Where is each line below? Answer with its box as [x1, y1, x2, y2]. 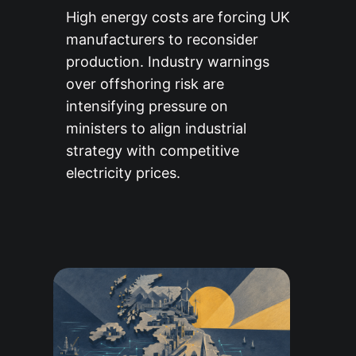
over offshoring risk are [65, 75, 224, 93]
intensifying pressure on [65, 98, 228, 115]
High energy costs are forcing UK [65, 9, 290, 26]
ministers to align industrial [65, 120, 246, 137]
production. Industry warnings [65, 53, 269, 71]
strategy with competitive [65, 142, 239, 160]
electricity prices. [65, 164, 180, 182]
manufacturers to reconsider [65, 31, 258, 48]
